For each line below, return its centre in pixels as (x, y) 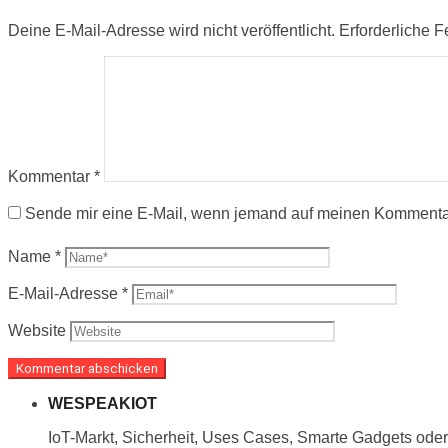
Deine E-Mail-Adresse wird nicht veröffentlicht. (171, 30)
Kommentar (51, 176)
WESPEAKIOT (102, 403)
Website (37, 330)
